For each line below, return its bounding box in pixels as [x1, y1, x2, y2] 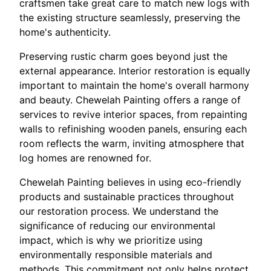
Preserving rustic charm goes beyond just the [19, 50, 227, 62]
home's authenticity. [19, 26, 111, 38]
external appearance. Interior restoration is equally [19, 65, 250, 77]
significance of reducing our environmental [19, 220, 215, 232]
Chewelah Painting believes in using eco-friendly [19, 176, 241, 188]
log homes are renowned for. [19, 152, 151, 164]
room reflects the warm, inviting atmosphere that [19, 137, 244, 149]
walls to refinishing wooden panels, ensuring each [19, 123, 247, 135]
